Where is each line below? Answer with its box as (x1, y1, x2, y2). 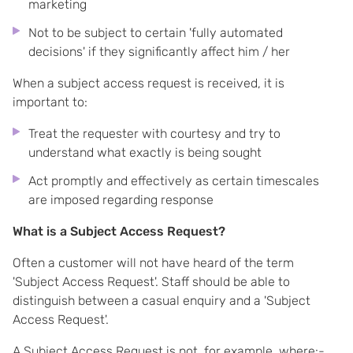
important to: (13, 95, 87, 110)
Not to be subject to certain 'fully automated (28, 25, 283, 40)
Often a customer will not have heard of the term (13, 255, 294, 270)
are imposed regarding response (28, 192, 214, 207)
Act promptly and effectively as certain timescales (28, 173, 319, 188)
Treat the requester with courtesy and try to (28, 126, 281, 141)
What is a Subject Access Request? (13, 224, 225, 239)
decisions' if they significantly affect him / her (28, 44, 290, 59)
